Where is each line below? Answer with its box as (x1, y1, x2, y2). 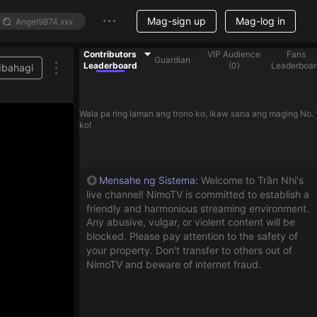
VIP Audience (207, 49, 261, 59)
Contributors (83, 49, 137, 59)
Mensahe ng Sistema (99, 173, 195, 186)
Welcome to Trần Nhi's (201, 173, 304, 186)
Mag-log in (236, 15, 285, 27)
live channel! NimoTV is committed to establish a (86, 188, 309, 200)
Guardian (154, 54, 190, 65)
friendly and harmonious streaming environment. (86, 202, 309, 214)
